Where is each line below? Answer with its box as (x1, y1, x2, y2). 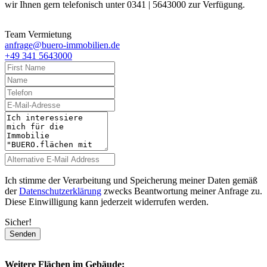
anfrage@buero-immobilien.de (5, 39, 120, 50)
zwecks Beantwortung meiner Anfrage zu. (101, 185, 262, 196)
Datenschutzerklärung (19, 185, 101, 196)
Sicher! (5, 216, 36, 227)
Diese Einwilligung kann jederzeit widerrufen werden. (5, 196, 209, 207)
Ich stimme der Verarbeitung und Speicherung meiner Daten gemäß (5, 175, 257, 185)
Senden (10, 229, 36, 238)
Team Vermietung (5, 29, 72, 39)
